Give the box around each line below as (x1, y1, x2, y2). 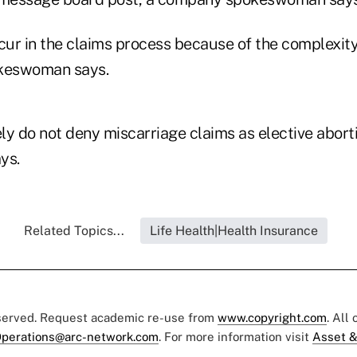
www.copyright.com (218, 311, 327, 325)
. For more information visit (159, 330, 312, 344)
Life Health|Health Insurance (149, 223, 318, 239)
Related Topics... (23, 223, 124, 239)
